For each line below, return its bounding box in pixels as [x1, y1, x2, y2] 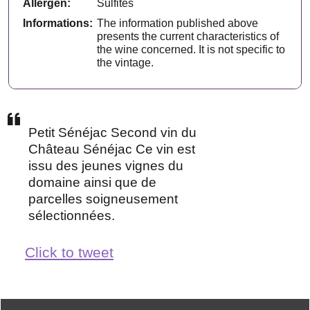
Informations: [23, 17, 93, 29]
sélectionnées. [28, 208, 115, 223]
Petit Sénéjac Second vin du [28, 125, 197, 140]
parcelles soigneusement [28, 191, 178, 206]
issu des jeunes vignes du [28, 158, 183, 173]
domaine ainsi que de [28, 174, 156, 190]
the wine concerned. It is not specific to [97, 43, 286, 55]
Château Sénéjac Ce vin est [28, 141, 195, 156]
